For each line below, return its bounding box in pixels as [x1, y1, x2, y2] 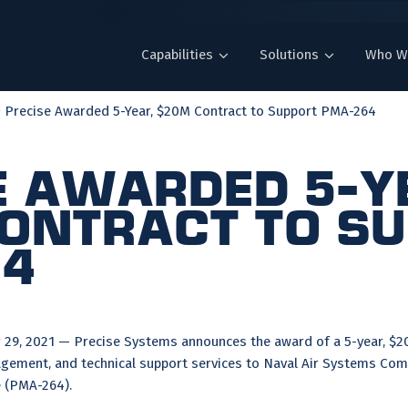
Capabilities [141, 46, 213, 63]
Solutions [260, 46, 319, 63]
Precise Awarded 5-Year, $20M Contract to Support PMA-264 [5, 103, 376, 119]
